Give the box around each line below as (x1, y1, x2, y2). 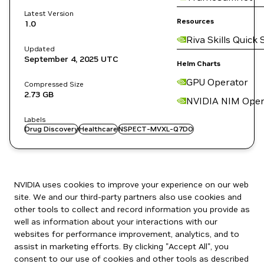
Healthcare (79, 124, 117, 133)
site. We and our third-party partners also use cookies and (14, 192, 242, 202)
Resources (177, 16, 214, 25)
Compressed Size (24, 80, 84, 88)
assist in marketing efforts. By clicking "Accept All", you (14, 241, 229, 252)
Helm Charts (177, 59, 220, 68)
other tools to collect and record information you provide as (14, 204, 250, 214)
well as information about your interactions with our (14, 216, 217, 227)
